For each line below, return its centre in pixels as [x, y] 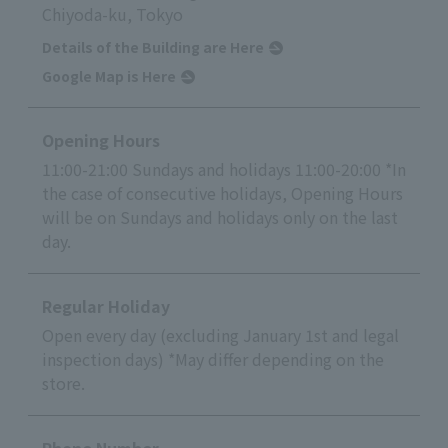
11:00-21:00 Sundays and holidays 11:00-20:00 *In [224, 169]
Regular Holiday [106, 306]
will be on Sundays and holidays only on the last [220, 217]
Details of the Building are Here [153, 47]
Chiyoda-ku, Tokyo [112, 14]
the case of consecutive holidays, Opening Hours [222, 193]
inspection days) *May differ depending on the [213, 359]
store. [63, 383]
